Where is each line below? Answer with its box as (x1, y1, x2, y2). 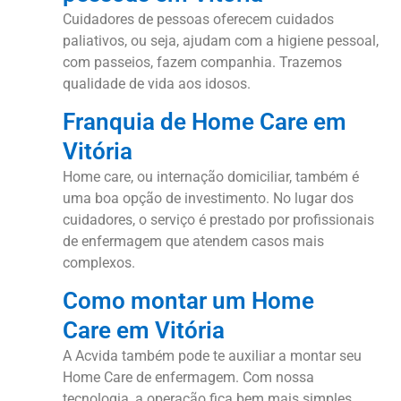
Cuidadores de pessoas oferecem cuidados (63, 10, 334, 28)
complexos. (63, 254, 135, 272)
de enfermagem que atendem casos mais (63, 233, 324, 251)
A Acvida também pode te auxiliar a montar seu (63, 347, 362, 365)
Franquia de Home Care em (63, 108, 346, 136)
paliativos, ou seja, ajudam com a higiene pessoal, (63, 31, 379, 49)
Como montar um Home (63, 287, 314, 315)
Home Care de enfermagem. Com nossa (63, 369, 314, 387)
